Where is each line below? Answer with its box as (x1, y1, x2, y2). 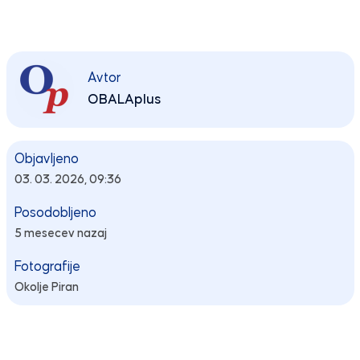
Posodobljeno (14, 205, 96, 220)
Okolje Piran (14, 280, 79, 293)
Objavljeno (14, 151, 79, 166)
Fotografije (14, 259, 80, 274)
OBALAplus (87, 92, 161, 108)
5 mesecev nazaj (14, 227, 107, 239)
